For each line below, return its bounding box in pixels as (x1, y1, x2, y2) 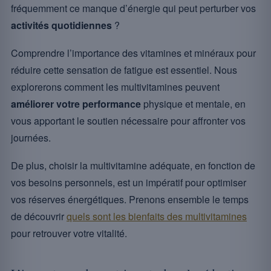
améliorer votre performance (11, 97, 141, 111)
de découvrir (11, 209, 67, 223)
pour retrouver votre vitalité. (11, 226, 127, 240)
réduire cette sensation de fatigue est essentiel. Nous (11, 63, 237, 77)
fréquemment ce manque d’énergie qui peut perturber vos (11, 1, 256, 15)
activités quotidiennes (11, 18, 112, 32)
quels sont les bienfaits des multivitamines (67, 209, 247, 223)
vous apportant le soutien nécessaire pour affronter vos (11, 114, 246, 128)
